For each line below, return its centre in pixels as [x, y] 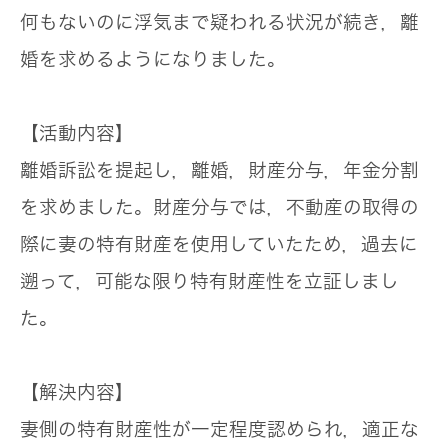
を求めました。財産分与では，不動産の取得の [219, 207]
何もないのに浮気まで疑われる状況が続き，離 [219, 22]
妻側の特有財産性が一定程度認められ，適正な [219, 429]
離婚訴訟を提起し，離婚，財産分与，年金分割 [219, 170]
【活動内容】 [77, 133]
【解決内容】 [77, 392]
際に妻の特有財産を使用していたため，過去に [219, 244]
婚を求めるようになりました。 [153, 59]
